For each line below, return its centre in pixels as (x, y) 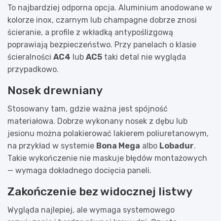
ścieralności (30, 57)
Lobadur (177, 146)
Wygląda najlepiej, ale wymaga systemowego (91, 210)
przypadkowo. (33, 69)
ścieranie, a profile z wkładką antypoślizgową (90, 32)
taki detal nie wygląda (144, 57)
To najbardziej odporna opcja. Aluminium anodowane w (110, 7)
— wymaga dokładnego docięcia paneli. (79, 170)
